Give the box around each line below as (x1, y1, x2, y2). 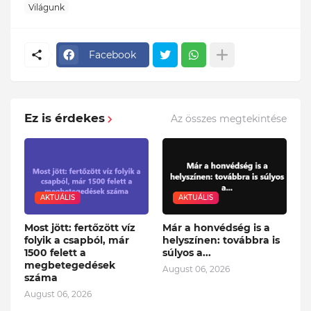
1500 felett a (24, 246, 86, 260)
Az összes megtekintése (171, 112, 287, 125)
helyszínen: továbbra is (162, 234, 280, 247)
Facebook (89, 48, 136, 61)
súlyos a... (162, 246, 211, 260)
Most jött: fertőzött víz (24, 221, 135, 235)
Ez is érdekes (24, 111, 105, 126)
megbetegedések (24, 259, 115, 272)
